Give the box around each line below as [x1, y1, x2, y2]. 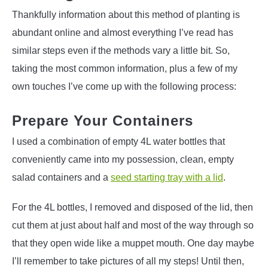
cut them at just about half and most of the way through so [12, 220, 254, 231]
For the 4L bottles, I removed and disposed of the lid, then [12, 202, 253, 213]
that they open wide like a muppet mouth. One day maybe [12, 238, 254, 249]
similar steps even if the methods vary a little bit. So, [12, 45, 230, 56]
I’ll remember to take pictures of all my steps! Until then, [12, 256, 244, 267]
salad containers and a [12, 172, 111, 183]
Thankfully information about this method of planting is [12, 10, 240, 20]
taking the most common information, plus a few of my [12, 63, 237, 74]
